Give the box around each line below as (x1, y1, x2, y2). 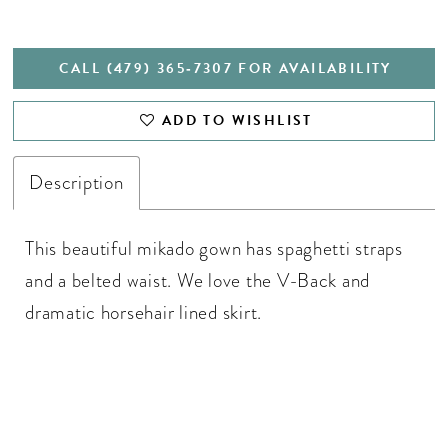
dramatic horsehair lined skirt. (25, 299, 263, 327)
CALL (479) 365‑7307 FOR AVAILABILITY (58, 57, 392, 79)
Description (29, 168, 124, 196)
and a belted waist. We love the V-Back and (25, 267, 371, 295)
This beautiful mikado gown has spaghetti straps (25, 235, 403, 263)
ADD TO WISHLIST (161, 110, 313, 132)
